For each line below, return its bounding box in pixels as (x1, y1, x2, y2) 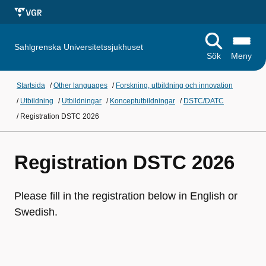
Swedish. (14, 206, 58, 218)
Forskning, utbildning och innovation (116, 81, 233, 90)
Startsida (17, 81, 45, 90)
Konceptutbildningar (110, 97, 175, 105)
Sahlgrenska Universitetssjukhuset (14, 42, 143, 52)
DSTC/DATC (183, 97, 224, 105)
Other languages (53, 81, 107, 90)
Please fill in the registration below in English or (14, 190, 237, 202)
